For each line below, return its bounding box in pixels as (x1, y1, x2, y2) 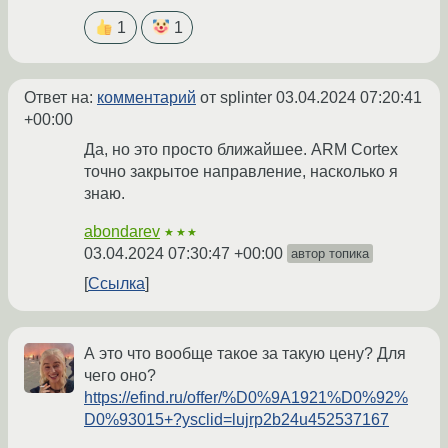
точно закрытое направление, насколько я (84, 163, 398, 181)
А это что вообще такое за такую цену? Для (84, 345, 406, 363)
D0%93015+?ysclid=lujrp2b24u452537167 (84, 411, 389, 429)
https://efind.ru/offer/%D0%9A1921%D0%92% (84, 389, 408, 407)
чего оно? (84, 367, 156, 385)
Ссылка (88, 275, 145, 293)
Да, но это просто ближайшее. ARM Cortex (84, 141, 398, 159)
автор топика (291, 246, 369, 262)
